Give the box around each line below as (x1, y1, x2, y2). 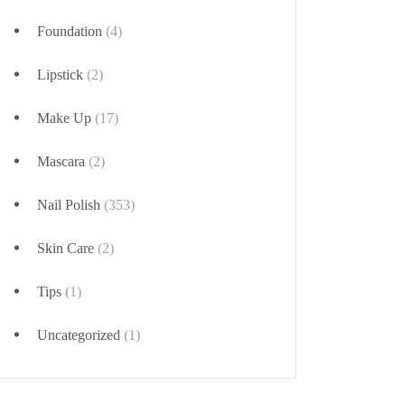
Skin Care (37, 240, 94, 256)
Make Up (37, 109, 91, 126)
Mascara (37, 153, 85, 169)
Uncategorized (37, 326, 120, 343)
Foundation (37, 23, 102, 39)
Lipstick (37, 66, 83, 82)
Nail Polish (37, 196, 100, 212)
